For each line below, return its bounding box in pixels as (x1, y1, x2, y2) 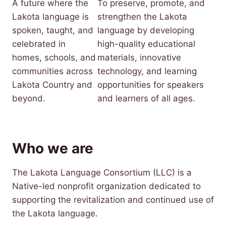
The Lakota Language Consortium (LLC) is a (12, 167, 192, 178)
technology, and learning (97, 66, 197, 76)
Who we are (12, 139, 93, 157)
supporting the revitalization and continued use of (12, 194, 214, 205)
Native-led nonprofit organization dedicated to (12, 181, 201, 191)
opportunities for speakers (97, 79, 204, 90)
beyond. (12, 93, 45, 103)
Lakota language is (12, 11, 89, 22)
